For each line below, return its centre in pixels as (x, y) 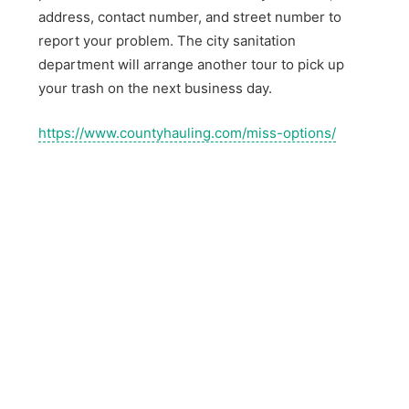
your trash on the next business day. (156, 89)
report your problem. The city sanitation (168, 41)
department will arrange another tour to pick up (192, 65)
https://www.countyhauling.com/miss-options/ (188, 132)
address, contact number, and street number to (190, 17)
